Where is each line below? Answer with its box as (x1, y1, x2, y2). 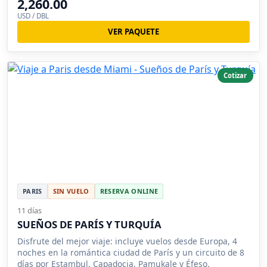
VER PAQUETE (108, 26, 159, 38)
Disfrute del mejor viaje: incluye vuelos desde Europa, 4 (17, 235, 237, 247)
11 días (17, 204, 42, 216)
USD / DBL (17, 11, 49, 21)
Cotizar (223, 70, 247, 80)
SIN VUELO (52, 186, 89, 195)
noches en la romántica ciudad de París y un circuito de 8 (17, 246, 244, 258)
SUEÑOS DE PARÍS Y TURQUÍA (17, 217, 162, 231)
